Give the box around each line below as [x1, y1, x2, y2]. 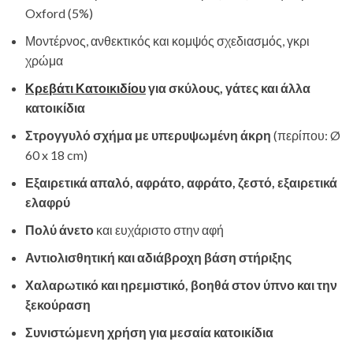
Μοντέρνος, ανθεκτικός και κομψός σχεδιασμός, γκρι [25, 32, 310, 48]
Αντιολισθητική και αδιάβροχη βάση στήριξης [25, 249, 292, 265]
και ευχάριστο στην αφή [94, 221, 224, 237]
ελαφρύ [25, 194, 70, 210]
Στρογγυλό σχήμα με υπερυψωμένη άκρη [25, 127, 271, 143]
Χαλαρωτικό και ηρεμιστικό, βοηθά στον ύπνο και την [25, 277, 337, 292]
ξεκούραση [25, 296, 91, 312]
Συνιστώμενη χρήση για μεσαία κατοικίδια [25, 324, 273, 340]
